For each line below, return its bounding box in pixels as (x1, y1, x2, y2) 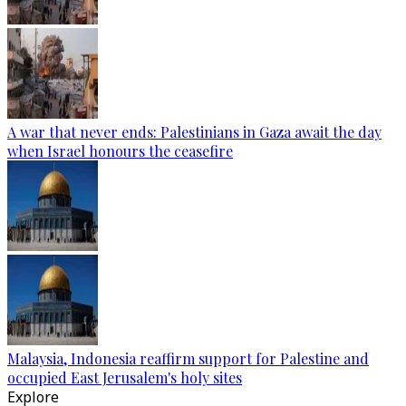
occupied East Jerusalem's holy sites (7, 368, 242, 387)
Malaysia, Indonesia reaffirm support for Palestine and (7, 349, 369, 368)
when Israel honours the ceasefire (7, 141, 233, 160)
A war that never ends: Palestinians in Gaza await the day (7, 122, 382, 141)
